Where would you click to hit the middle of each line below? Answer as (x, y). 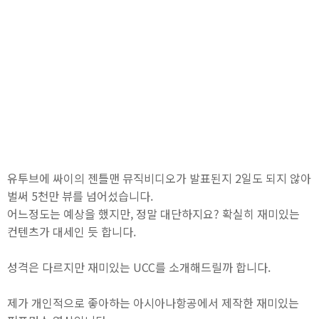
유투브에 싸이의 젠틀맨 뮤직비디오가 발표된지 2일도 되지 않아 (159, 178)
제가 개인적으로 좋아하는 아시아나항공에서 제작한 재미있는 (153, 303)
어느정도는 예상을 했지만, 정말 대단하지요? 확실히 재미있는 (153, 214)
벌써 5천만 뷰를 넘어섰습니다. (80, 196)
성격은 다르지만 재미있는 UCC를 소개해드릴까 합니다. (139, 267)
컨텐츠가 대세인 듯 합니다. (72, 231)
